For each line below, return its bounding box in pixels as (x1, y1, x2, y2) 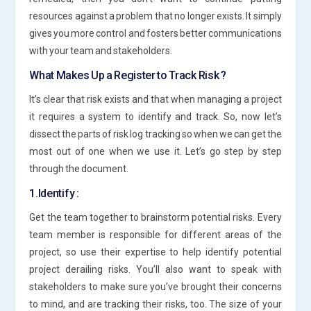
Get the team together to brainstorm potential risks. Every (29, 211, 282, 223)
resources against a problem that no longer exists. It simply (29, 10, 282, 22)
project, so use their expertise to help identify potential (29, 246, 282, 258)
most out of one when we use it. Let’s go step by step (29, 145, 282, 157)
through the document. (29, 162, 129, 174)
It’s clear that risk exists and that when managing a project (29, 93, 282, 105)
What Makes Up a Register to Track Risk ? (29, 68, 226, 82)
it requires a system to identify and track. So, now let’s (29, 110, 282, 122)
